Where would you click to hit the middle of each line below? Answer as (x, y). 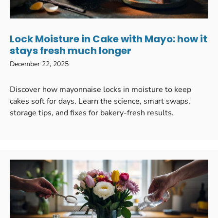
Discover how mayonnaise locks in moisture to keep (100, 89)
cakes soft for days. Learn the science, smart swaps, (100, 101)
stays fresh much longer (71, 50)
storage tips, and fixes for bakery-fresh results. (92, 113)
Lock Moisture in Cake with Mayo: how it (109, 39)
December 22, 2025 (39, 64)
